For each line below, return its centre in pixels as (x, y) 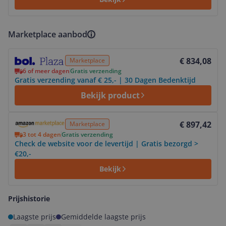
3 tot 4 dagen (42, 134)
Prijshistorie (29, 199)
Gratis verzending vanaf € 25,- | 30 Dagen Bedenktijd (105, 80)
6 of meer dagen (46, 71)
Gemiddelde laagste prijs (103, 217)
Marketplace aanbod (48, 34)
